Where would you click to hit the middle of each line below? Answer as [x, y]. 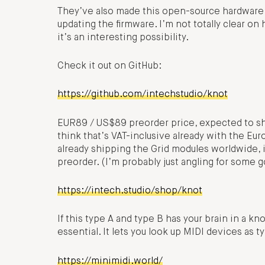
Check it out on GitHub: [109, 66]
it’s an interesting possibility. [123, 38]
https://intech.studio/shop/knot [130, 191]
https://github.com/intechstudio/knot [143, 95]
